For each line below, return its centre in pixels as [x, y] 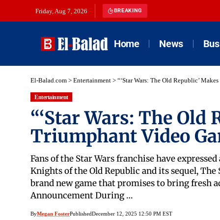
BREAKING [128, 11]
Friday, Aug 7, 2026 [61, 11]
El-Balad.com [49, 80]
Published [81, 214]
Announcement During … [82, 196]
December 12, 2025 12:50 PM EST [132, 214]
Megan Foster [53, 214]
